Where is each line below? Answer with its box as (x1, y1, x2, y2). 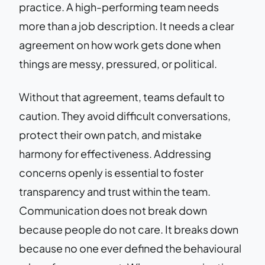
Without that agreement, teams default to (19, 89, 225, 104)
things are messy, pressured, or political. (19, 56, 217, 70)
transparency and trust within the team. (19, 184, 211, 198)
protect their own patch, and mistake (19, 127, 202, 141)
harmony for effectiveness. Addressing (19, 146, 211, 160)
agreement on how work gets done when (19, 37, 221, 51)
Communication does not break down (19, 203, 207, 217)
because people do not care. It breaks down (19, 222, 238, 236)
